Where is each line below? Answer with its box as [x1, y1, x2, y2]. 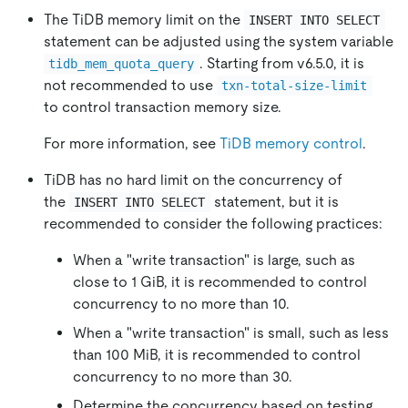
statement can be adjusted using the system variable [44, 33, 393, 51]
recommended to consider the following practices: [44, 215, 382, 233]
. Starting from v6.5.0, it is [199, 55, 368, 73]
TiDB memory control [219, 135, 362, 153]
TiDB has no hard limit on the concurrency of [44, 171, 342, 189]
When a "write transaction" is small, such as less [73, 324, 389, 342]
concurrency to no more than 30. [73, 368, 292, 386]
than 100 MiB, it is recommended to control [73, 346, 361, 364]
